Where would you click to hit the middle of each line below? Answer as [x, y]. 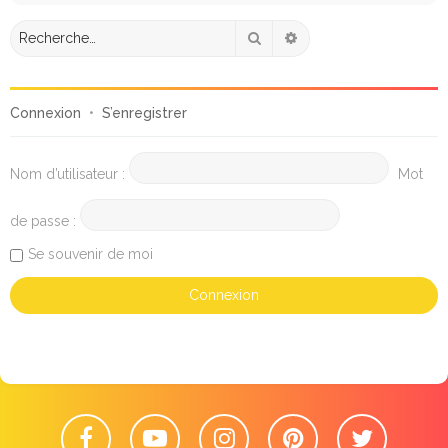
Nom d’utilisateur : [67, 173]
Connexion [45, 112]
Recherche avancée [362, 36]
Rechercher [299, 36]
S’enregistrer [144, 112]
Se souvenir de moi [90, 253]
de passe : [43, 220]
